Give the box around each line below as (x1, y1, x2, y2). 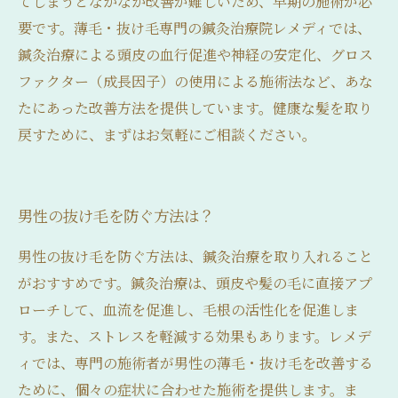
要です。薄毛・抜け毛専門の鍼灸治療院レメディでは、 (18, 18, 371, 38)
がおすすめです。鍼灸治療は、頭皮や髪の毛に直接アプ (18, 273, 372, 293)
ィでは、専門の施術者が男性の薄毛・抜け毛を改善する (18, 353, 373, 373)
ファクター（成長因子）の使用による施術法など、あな (18, 71, 373, 92)
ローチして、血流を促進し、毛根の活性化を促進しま (18, 299, 359, 320)
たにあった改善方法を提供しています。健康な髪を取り (18, 98, 372, 118)
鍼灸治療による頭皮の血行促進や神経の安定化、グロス (18, 44, 373, 65)
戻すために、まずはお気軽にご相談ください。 (18, 124, 316, 145)
